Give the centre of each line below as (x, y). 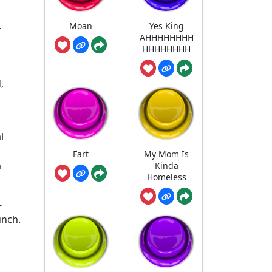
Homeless (166, 177)
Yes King (166, 26)
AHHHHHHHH (166, 38)
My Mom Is (167, 154)
